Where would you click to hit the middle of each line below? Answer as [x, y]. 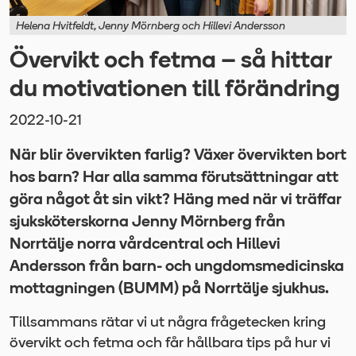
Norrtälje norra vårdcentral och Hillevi [145, 244]
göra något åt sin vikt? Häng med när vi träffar [176, 200]
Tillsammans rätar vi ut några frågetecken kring [168, 323]
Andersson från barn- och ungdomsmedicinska [177, 267]
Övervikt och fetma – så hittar [170, 61]
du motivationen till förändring [175, 90]
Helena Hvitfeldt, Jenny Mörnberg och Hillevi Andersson [151, 26]
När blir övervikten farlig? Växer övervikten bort [178, 155]
